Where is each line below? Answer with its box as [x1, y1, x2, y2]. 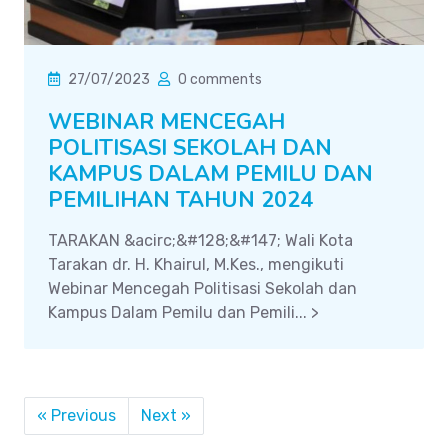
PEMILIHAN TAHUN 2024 [48, 185, 313, 216]
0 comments [178, 71, 262, 89]
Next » [141, 406, 191, 426]
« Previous [37, 406, 116, 426]
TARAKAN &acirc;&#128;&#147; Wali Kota [48, 231, 353, 251]
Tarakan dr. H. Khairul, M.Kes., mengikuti [48, 255, 344, 275]
